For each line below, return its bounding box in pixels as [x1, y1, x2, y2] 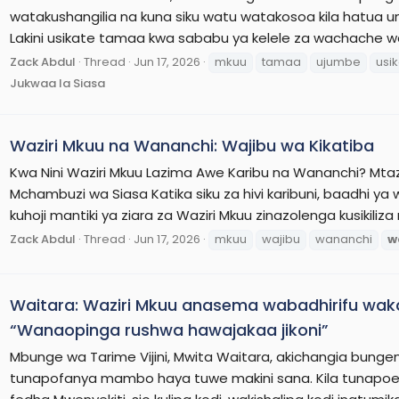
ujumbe [316, 53, 361, 70]
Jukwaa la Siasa [10, 74, 105, 92]
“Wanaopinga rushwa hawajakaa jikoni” [10, 318, 329, 341]
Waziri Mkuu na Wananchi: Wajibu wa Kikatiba [10, 134, 374, 158]
